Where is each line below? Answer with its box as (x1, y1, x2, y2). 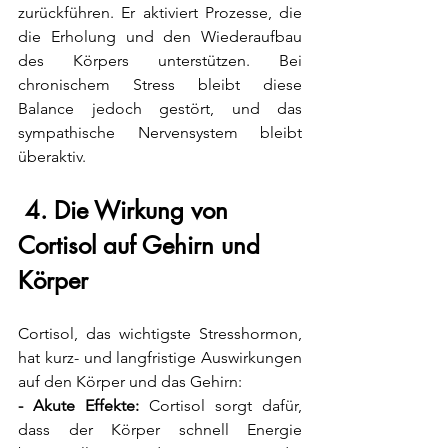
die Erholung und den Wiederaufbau (18, 27, 302, 47)
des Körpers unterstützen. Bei (18, 51, 302, 71)
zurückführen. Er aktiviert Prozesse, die (18, 3, 302, 23)
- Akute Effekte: (18, 396, 139, 416)
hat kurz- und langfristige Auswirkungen (18, 348, 302, 368)
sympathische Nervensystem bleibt (18, 123, 302, 143)
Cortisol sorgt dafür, (139, 396, 302, 416)
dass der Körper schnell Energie (18, 420, 302, 440)
